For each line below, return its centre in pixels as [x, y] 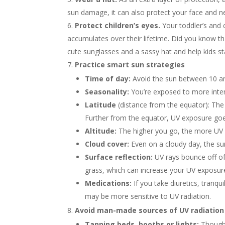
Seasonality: [108, 92]
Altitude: [102, 131]
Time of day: [109, 79]
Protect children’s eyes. [118, 26]
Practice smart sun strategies [130, 65]
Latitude [101, 105]
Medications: [109, 183]
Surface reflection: [120, 157]
